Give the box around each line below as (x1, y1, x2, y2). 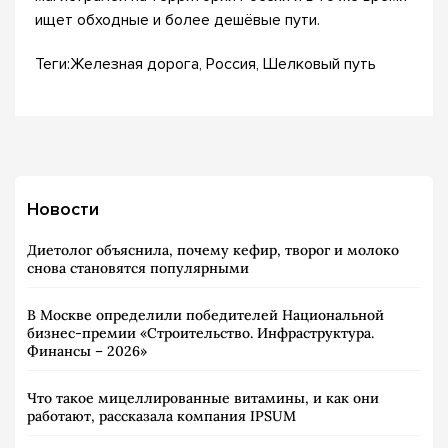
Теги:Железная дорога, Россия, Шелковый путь (35, 54, 376, 74)
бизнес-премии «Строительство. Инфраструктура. (27, 324, 374, 342)
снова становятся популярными (27, 259, 249, 277)
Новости (27, 198, 99, 220)
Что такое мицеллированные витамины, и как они (27, 389, 379, 407)
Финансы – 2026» (27, 342, 147, 360)
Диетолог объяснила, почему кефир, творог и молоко (27, 241, 399, 259)
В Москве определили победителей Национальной (27, 306, 384, 324)
